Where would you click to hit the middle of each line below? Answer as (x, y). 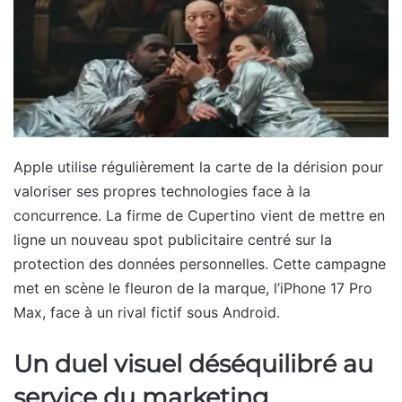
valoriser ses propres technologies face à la (162, 191)
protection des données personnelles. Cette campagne (200, 263)
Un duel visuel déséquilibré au (193, 363)
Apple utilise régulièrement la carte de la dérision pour (198, 166)
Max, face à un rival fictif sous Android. (147, 312)
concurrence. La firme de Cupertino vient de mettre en (199, 215)
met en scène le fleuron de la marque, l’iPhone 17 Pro (193, 288)
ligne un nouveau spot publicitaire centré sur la (173, 239)
